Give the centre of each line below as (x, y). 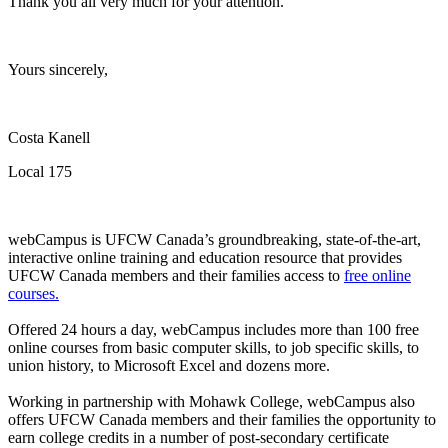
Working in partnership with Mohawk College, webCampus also (211, 402)
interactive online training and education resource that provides (205, 258)
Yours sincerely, (58, 70)
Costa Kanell (49, 138)
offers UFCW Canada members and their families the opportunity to (222, 420)
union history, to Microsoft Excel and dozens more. (169, 366)
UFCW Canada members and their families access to (176, 276)
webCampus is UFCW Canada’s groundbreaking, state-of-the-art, (214, 240)
